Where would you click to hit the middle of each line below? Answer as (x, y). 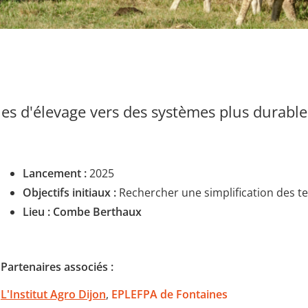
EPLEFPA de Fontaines (169, 295)
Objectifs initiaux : (70, 193)
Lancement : (54, 174)
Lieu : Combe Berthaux (82, 212)
